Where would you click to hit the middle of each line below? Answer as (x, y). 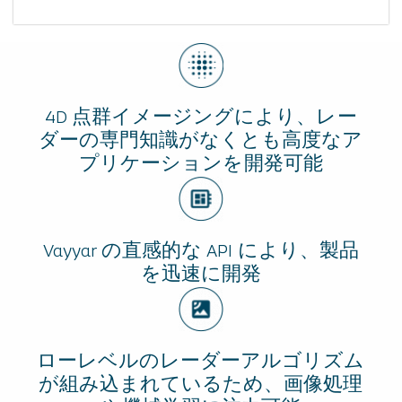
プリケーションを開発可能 (201, 165)
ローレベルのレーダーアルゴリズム (201, 363)
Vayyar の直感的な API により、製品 (201, 252)
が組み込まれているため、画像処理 (201, 386)
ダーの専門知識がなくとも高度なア (201, 142)
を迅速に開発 (201, 275)
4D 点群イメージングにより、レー (201, 118)
